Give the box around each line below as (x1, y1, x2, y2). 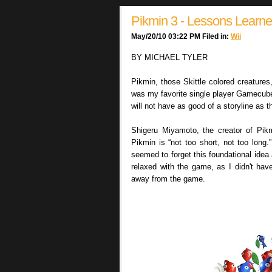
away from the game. (131, 174, 205, 183)
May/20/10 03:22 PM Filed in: (131, 32, 231, 40)
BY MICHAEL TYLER (131, 52, 208, 62)
